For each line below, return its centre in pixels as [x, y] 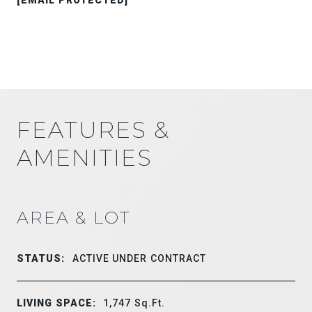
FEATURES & [93, 130]
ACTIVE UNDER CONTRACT [139, 258]
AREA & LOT [73, 217]
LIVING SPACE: [57, 303]
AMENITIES [85, 157]
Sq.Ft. [150, 303]
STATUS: [41, 258]
